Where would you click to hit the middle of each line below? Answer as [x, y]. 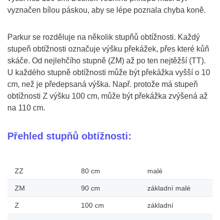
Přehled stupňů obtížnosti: [69, 136]
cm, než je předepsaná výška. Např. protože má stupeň [103, 84]
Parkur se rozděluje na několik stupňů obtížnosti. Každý [104, 37]
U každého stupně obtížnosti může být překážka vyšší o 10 [109, 72]
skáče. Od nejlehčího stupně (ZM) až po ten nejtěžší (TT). [107, 61]
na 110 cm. [26, 108]
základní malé [169, 188]
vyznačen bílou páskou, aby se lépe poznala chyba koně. [107, 10]
